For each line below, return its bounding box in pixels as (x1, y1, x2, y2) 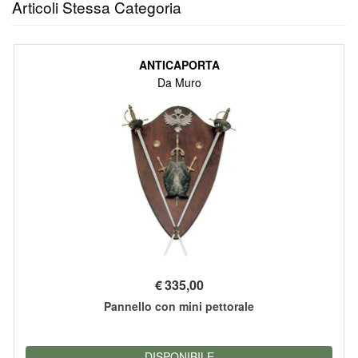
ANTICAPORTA (138, 56, 220, 73)
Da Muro (157, 74, 201, 90)
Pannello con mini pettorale (104, 298, 254, 315)
